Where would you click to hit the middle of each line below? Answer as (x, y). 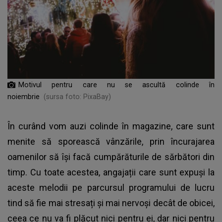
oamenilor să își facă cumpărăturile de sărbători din (111, 157)
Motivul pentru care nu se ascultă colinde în (116, 84)
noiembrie (24, 96)
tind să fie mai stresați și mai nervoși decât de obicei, (111, 203)
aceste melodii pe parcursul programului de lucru (111, 187)
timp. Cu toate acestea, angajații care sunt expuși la (111, 172)
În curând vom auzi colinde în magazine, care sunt (111, 126)
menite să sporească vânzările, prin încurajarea (111, 141)
